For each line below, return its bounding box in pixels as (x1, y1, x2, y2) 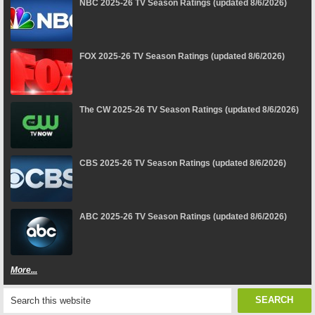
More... (11, 265, 37, 276)
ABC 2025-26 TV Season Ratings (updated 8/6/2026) (79, 212, 287, 222)
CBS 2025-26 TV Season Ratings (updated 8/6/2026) (79, 158, 286, 169)
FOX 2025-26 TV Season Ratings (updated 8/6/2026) (79, 51, 285, 62)
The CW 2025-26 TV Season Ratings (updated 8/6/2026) (79, 105, 299, 115)
